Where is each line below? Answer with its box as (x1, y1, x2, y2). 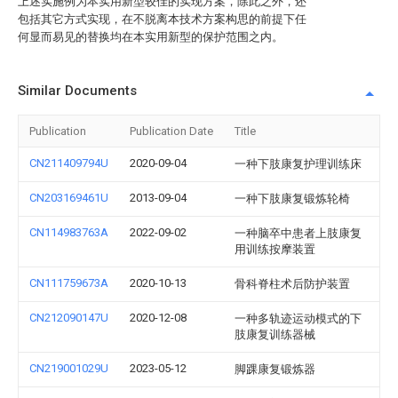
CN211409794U (29, 156, 108, 170)
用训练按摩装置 (235, 243, 315, 256)
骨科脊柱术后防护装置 (235, 277, 350, 291)
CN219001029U (29, 362, 108, 375)
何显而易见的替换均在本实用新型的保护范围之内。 (18, 30, 283, 44)
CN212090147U (29, 311, 108, 324)
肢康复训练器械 (235, 328, 315, 341)
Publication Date (130, 124, 213, 138)
